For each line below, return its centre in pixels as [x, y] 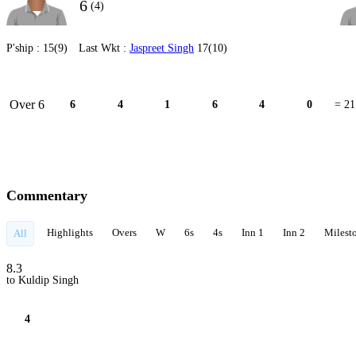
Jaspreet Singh [162, 48]
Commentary [47, 195]
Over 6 [27, 104]
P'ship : [25, 48]
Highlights [70, 232]
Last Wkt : [104, 48]
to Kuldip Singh [43, 280]
